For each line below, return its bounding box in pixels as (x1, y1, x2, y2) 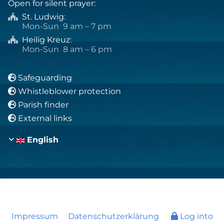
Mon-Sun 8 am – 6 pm (8, 44, 112, 54)
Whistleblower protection (18, 86, 121, 96)
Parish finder (18, 99, 68, 109)
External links (18, 113, 72, 123)
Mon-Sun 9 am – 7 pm (8, 21, 111, 31)
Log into (179, 211, 213, 221)
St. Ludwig (22, 11, 64, 21)
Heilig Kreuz (22, 34, 70, 44)
